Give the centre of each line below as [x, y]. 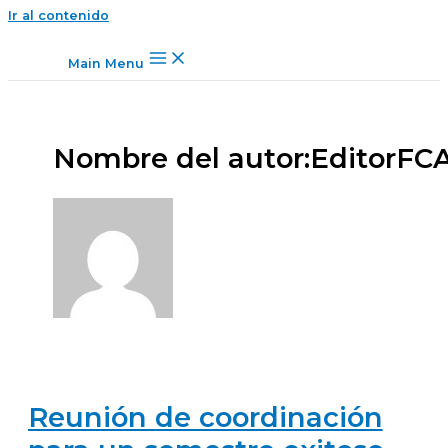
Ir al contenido [58, 15]
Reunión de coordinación [205, 417]
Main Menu [106, 63]
